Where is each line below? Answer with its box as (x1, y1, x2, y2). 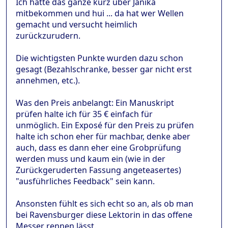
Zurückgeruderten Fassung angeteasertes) (16, 164, 181, 176)
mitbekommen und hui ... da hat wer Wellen (16, 7, 184, 19)
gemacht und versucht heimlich (16, 18, 137, 30)
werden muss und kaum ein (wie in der (16, 153, 165, 164)
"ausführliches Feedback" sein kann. (16, 175, 155, 187)
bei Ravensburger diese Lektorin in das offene (16, 209, 192, 220)
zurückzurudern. (16, 30, 80, 41)
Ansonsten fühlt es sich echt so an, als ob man (16, 197, 193, 209)
